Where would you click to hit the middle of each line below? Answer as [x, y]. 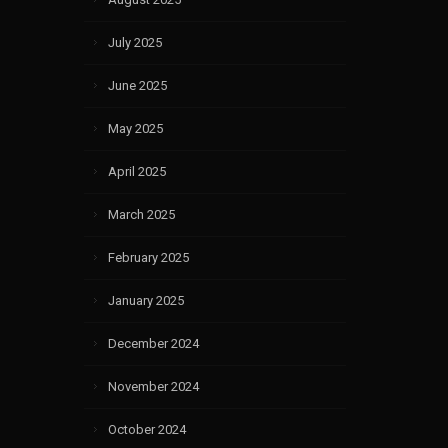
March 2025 [141, 214]
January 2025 [145, 300]
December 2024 [153, 343]
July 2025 [134, 42]
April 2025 [136, 171]
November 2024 [153, 386]
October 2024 [146, 429]
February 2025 [148, 257]
